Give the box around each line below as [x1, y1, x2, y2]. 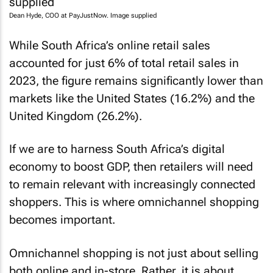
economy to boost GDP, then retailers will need [9, 160, 253, 174]
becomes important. [9, 213, 115, 227]
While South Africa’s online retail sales [9, 38, 210, 52]
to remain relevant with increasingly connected [9, 177, 255, 191]
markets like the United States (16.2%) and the [9, 91, 255, 105]
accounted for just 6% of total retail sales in [9, 55, 239, 70]
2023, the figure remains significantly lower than [9, 73, 263, 88]
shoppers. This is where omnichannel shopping [9, 195, 259, 209]
